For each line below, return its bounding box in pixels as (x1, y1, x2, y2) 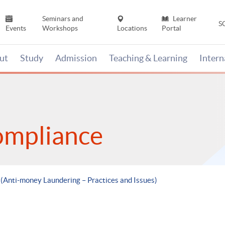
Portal (161, 24, 181, 33)
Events (6, 24, 27, 33)
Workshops (42, 24, 78, 33)
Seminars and (42, 15, 83, 23)
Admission (55, 53, 97, 64)
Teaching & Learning (109, 53, 187, 64)
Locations (117, 24, 148, 33)
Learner (171, 15, 197, 23)
